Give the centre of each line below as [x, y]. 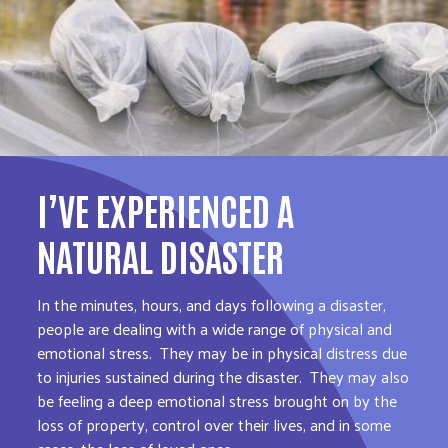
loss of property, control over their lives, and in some [214, 424]
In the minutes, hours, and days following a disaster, [212, 304]
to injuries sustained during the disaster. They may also [223, 376]
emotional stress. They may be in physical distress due [222, 352]
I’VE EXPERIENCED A [166, 208]
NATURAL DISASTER [161, 254]
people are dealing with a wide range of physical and [215, 328]
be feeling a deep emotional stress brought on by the [217, 400]
